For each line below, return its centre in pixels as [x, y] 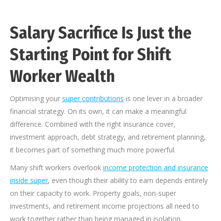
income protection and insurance [156, 168]
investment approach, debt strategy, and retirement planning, [108, 137]
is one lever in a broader [163, 99]
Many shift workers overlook [56, 168]
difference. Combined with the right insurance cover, [93, 124]
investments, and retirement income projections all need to [105, 206]
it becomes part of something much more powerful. [93, 150]
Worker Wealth [62, 76]
